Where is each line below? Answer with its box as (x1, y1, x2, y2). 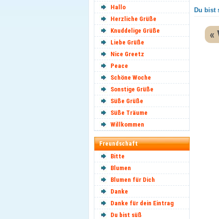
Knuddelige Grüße (110, 27, 160, 34)
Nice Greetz (110, 50, 144, 58)
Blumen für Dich (110, 176, 155, 183)
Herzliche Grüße (110, 15, 156, 22)
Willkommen (110, 121, 144, 128)
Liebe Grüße (110, 39, 144, 46)
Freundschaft (99, 140, 138, 147)
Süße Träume (110, 109, 148, 116)
